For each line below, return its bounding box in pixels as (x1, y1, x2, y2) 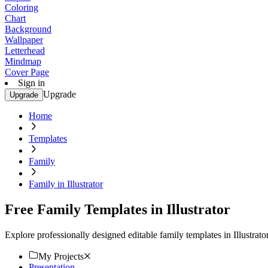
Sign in (18, 78, 45, 88)
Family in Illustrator (29, 179, 103, 189)
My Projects (38, 251, 84, 261)
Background (5, 24, 51, 34)
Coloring (5, 2, 38, 13)
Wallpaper (5, 35, 43, 45)
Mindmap (5, 56, 41, 66)
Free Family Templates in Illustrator (5, 201, 230, 217)
